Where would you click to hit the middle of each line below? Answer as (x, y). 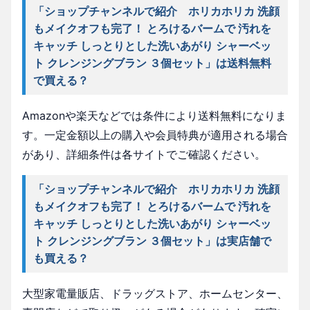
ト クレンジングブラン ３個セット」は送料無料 (153, 63)
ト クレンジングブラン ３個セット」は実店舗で (153, 240)
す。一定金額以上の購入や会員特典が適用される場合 (155, 135)
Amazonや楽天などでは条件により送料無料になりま (154, 115)
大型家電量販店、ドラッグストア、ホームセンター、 (155, 293)
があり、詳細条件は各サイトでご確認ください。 (144, 154)
